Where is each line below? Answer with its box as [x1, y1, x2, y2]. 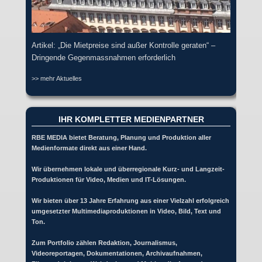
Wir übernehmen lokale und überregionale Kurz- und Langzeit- [32, 166, 225, 173]
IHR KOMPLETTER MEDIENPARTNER [58, 115, 204, 125]
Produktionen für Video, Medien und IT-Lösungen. [32, 176, 186, 184]
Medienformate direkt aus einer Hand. [32, 144, 147, 152]
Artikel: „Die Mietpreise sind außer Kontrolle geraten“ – [32, 40, 215, 50]
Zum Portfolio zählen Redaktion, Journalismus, [32, 239, 177, 247]
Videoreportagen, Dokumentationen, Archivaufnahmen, [32, 250, 202, 257]
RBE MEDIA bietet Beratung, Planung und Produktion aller [32, 134, 211, 142]
